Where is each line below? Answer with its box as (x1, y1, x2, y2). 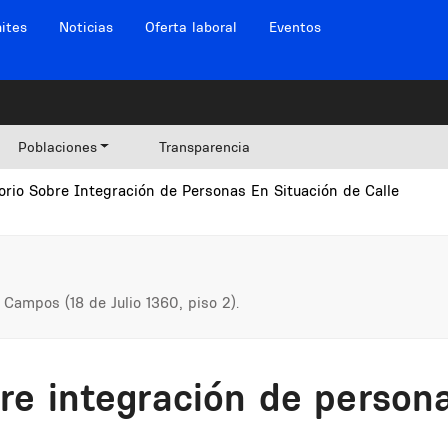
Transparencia (159, 138, 251, 156)
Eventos (268, 18, 321, 36)
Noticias (58, 18, 113, 36)
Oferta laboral (144, 18, 237, 36)
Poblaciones (17, 138, 97, 156)
